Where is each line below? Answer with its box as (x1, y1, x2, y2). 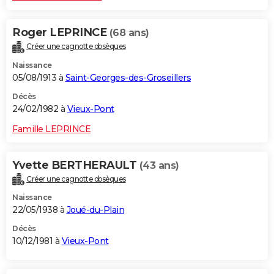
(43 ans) (139, 159, 179, 171)
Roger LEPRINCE (12, 25, 109, 39)
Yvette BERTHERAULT (12, 158, 139, 172)
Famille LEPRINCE (12, 123, 91, 135)
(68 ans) (109, 26, 149, 39)
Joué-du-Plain (66, 204, 124, 216)
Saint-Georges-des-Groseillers (65, 72, 191, 83)
